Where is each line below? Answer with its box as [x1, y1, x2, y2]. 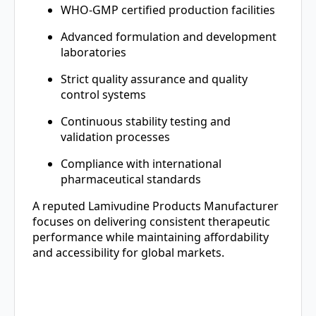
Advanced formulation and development [61, 29, 276, 45]
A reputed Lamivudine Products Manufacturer [32, 198, 279, 214]
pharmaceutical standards [61, 171, 201, 188]
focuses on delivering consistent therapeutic [32, 214, 270, 230]
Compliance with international [61, 156, 221, 172]
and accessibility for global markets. [32, 245, 224, 261]
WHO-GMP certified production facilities [61, 2, 275, 18]
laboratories [61, 44, 126, 61]
